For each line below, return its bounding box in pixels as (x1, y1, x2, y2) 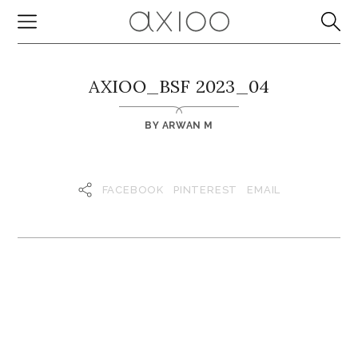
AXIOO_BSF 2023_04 (88, 75, 270, 97)
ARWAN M (161, 120, 213, 131)
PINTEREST (173, 183, 238, 196)
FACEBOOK (101, 183, 165, 196)
